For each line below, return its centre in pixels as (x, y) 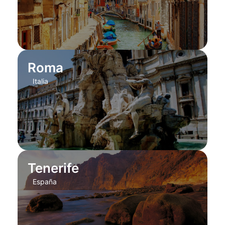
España (44, 182)
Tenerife (53, 168)
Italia (40, 81)
